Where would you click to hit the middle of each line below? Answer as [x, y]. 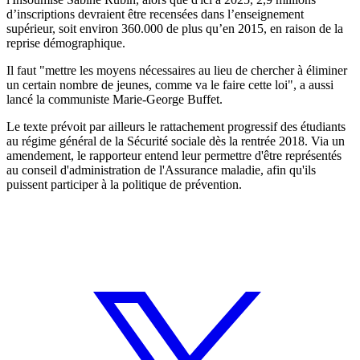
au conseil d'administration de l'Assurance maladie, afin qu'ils [161, 170]
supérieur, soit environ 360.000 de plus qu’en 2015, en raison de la [175, 28]
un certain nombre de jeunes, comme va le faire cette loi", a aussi [170, 84]
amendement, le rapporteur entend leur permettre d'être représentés [174, 155]
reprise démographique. [66, 43]
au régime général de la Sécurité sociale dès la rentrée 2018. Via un [176, 141]
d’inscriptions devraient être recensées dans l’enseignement [155, 14]
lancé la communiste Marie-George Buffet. [115, 99]
